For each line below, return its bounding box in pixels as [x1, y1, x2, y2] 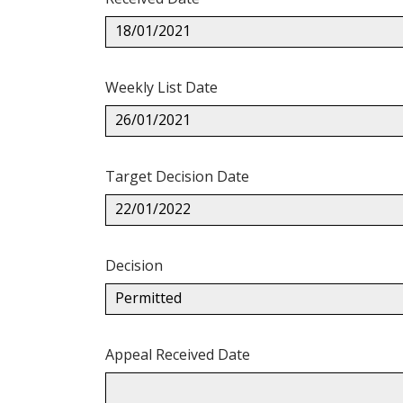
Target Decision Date [105, 166, 249, 186]
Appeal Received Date [105, 344, 250, 364]
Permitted [115, 287, 182, 308]
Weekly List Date [105, 76, 218, 97]
